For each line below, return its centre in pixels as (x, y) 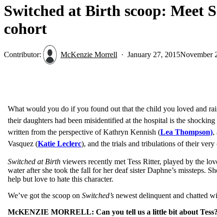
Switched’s (98, 196)
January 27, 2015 (154, 54)
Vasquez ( (23, 144)
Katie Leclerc (60, 144)
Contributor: (23, 54)
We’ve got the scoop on (45, 196)
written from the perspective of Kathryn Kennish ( (84, 132)
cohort (25, 28)
